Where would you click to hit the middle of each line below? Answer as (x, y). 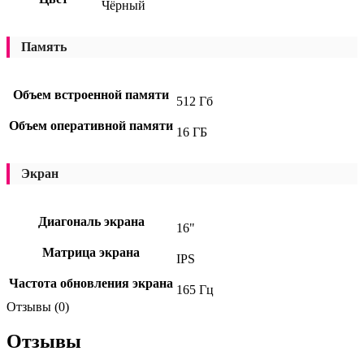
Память (44, 46)
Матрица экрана (91, 252)
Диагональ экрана (91, 221)
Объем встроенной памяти (91, 94)
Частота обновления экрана (91, 283)
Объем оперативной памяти (91, 125)
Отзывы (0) (38, 306)
